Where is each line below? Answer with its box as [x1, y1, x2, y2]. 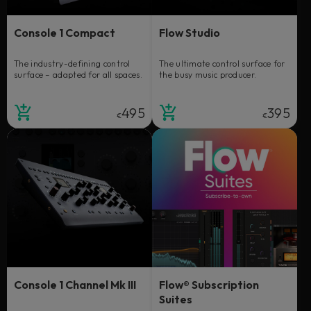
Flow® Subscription [159, 278, 259, 292]
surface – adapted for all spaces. [14, 69, 142, 81]
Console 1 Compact [14, 26, 115, 40]
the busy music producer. [159, 69, 257, 81]
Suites [159, 292, 192, 307]
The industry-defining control [14, 58, 131, 69]
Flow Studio [159, 26, 220, 40]
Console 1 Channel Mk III [14, 278, 136, 292]
